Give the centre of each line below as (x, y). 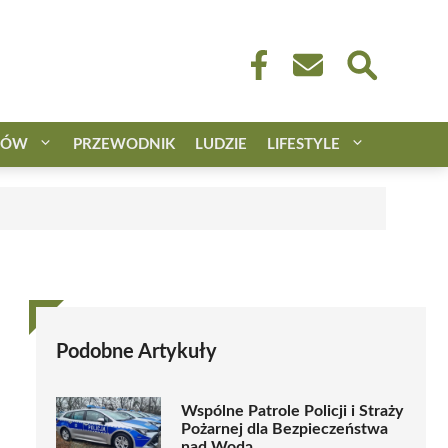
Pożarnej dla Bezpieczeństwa (284, 429)
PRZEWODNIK (124, 144)
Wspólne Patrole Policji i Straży (292, 411)
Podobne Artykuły (136, 351)
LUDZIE (221, 144)
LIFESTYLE (303, 144)
